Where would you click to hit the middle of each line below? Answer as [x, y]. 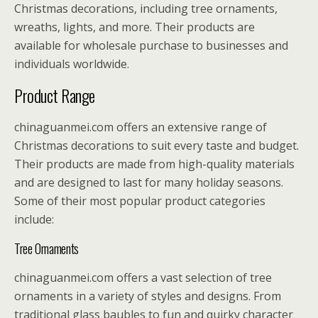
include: [34, 219]
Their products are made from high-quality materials [154, 164]
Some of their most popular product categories [140, 201]
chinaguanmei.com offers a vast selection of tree [143, 278]
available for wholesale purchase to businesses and [151, 45]
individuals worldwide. [72, 64]
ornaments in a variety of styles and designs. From [148, 296]
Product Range [55, 95]
